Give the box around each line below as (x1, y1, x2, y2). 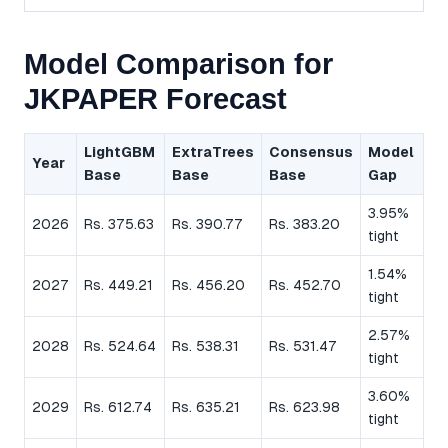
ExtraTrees (172, 144, 254, 161)
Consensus (269, 144, 353, 161)
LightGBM (84, 144, 155, 161)
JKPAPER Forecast (24, 83, 287, 116)
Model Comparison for (24, 48, 333, 81)
